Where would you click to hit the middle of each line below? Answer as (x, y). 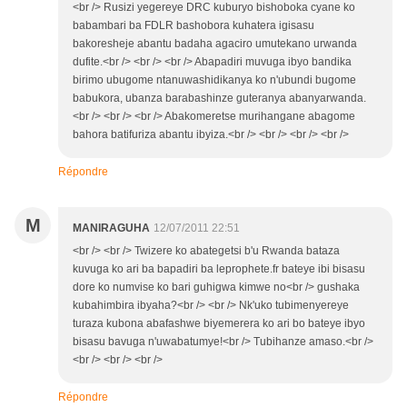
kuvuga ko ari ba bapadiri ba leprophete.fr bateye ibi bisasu (219, 269)
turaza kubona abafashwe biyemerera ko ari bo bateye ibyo (219, 324)
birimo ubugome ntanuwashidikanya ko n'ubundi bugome (214, 80)
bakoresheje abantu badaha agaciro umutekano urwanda (215, 44)
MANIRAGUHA (111, 228)
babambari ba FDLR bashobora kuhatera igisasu (194, 26)
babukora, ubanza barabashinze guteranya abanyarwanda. (219, 99)
